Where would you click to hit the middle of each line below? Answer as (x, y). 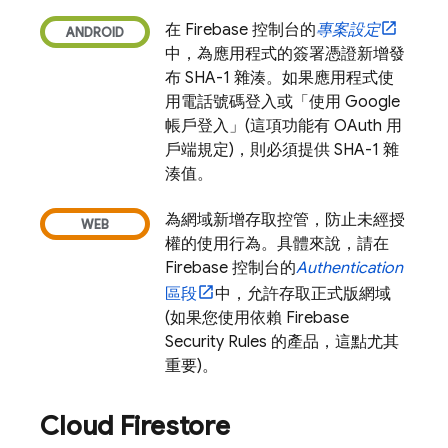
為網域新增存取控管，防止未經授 (285, 220)
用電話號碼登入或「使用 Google (282, 102)
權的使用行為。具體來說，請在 (277, 244)
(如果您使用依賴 (225, 318)
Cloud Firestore (135, 426)
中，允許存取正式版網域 (303, 294)
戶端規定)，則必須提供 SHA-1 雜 (282, 150)
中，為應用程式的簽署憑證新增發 (285, 54)
